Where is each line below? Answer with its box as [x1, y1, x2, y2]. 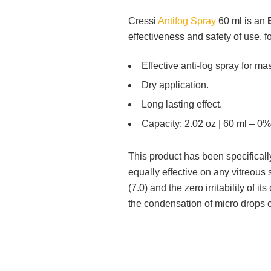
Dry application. [142, 80, 209, 90]
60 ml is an [216, 16, 267, 26]
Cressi [128, 16, 158, 26]
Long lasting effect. [142, 99, 222, 109]
